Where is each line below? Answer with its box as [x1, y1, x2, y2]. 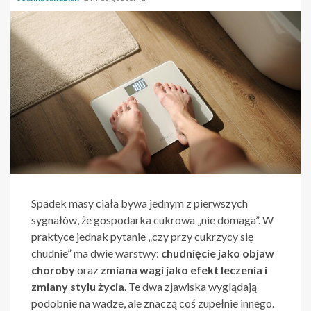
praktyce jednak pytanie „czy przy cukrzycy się [31, 230, 253, 244]
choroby [31, 263, 75, 277]
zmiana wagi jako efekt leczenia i [101, 263, 267, 277]
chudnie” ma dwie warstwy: [31, 246, 161, 260]
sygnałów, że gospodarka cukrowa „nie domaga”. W [31, 213, 274, 227]
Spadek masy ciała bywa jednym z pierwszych [31, 196, 248, 210]
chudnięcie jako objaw [161, 246, 274, 260]
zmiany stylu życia [31, 280, 124, 294]
